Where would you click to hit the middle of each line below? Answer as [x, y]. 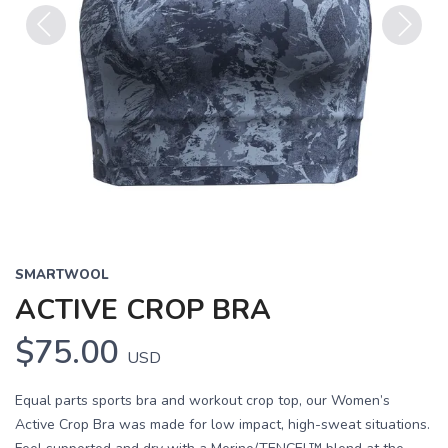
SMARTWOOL [62, 275]
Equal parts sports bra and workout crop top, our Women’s [202, 400]
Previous [57, 57]
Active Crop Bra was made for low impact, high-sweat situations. [222, 424]
